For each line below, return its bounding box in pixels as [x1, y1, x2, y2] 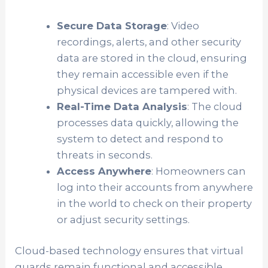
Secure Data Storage [56, 20, 167, 32]
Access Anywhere [56, 165, 151, 178]
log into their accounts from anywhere [56, 181, 253, 194]
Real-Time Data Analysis [56, 100, 187, 113]
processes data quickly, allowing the [56, 117, 239, 129]
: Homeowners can [151, 165, 246, 178]
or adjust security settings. [56, 214, 190, 226]
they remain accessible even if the [56, 68, 229, 81]
